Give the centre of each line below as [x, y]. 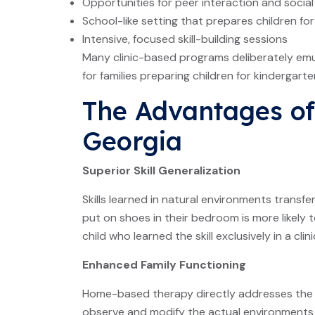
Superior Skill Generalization [161, 171]
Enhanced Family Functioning [164, 265]
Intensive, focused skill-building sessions [185, 39]
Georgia [132, 141]
